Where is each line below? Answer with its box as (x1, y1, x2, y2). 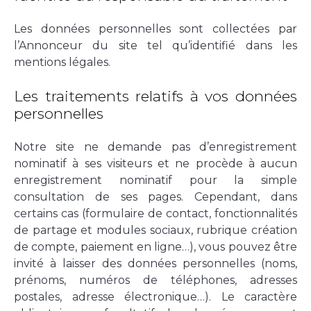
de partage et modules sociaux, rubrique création (14, 223, 297, 237)
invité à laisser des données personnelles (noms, (14, 256, 297, 270)
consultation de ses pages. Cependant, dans (14, 190, 297, 203)
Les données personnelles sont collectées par (14, 22, 297, 35)
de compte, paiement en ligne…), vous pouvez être (14, 239, 297, 253)
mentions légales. (14, 55, 110, 69)
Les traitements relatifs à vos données (14, 87, 297, 105)
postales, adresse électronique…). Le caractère (14, 289, 297, 303)
